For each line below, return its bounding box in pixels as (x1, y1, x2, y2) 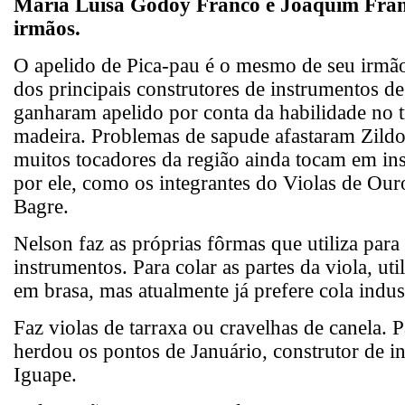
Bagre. (14, 193, 69, 218)
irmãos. (14, 15, 80, 40)
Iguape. (14, 362, 77, 386)
